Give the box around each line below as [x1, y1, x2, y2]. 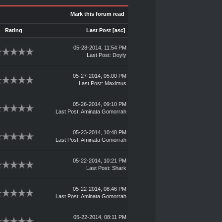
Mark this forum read [70, 11, 124, 17]
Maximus [104, 80, 126, 86]
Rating [5, 27, 22, 33]
